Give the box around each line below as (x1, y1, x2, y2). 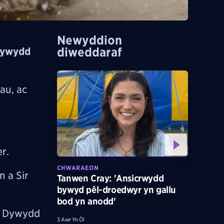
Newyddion (56, 32, 122, 47)
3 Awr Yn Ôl (56, 215, 84, 223)
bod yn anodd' (56, 195, 116, 206)
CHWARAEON (56, 163, 99, 171)
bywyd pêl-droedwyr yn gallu (56, 184, 176, 195)
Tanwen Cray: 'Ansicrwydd (56, 172, 164, 183)
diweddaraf (56, 44, 122, 59)
